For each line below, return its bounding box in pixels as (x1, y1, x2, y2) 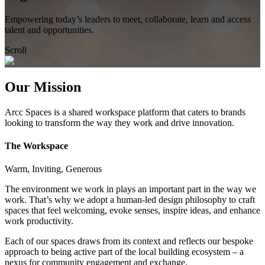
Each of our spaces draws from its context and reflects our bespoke (5, 236, 253, 247)
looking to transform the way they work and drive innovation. (5, 117, 234, 128)
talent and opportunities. (5, 24, 94, 35)
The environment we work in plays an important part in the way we (5, 184, 256, 195)
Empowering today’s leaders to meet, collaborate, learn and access (5, 14, 251, 24)
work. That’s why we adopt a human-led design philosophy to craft (5, 195, 255, 205)
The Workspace (5, 140, 68, 151)
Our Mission (5, 79, 81, 95)
